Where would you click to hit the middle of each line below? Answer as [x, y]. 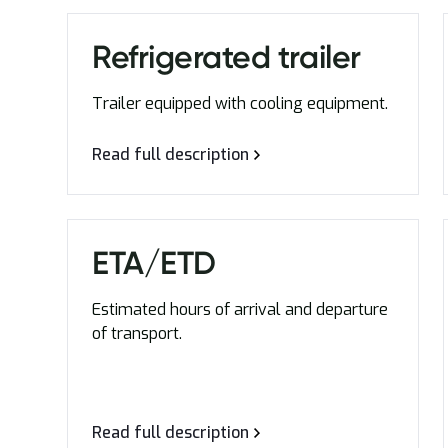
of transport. [137, 333]
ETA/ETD [154, 263]
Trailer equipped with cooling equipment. [240, 103]
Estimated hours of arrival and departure [240, 309]
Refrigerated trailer [226, 57]
